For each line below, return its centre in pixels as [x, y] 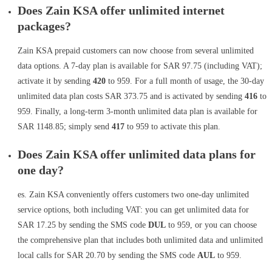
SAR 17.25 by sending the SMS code [83, 225]
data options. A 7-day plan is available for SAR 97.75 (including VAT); [140, 66]
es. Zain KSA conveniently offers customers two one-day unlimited [133, 195]
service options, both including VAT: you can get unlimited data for [133, 210]
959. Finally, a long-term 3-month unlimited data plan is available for [137, 112]
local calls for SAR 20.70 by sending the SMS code [107, 256]
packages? [44, 26]
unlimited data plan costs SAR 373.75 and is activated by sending [131, 97]
